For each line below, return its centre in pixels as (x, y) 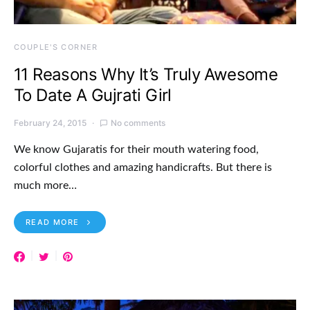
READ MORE (53, 222)
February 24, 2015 (50, 122)
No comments (138, 122)
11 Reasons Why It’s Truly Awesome (146, 74)
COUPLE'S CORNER (56, 47)
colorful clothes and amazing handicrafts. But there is (143, 167)
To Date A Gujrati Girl (93, 95)
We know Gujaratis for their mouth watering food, (136, 149)
